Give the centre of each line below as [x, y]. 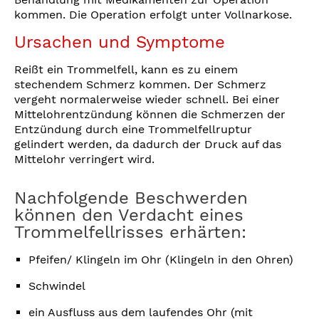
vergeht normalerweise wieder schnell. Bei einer [147, 100]
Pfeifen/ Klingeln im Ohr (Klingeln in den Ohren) [161, 260]
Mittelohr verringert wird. [84, 159]
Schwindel [57, 286]
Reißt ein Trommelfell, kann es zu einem [126, 70]
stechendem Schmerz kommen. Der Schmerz [140, 85]
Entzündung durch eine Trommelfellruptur [133, 130]
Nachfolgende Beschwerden [131, 198]
